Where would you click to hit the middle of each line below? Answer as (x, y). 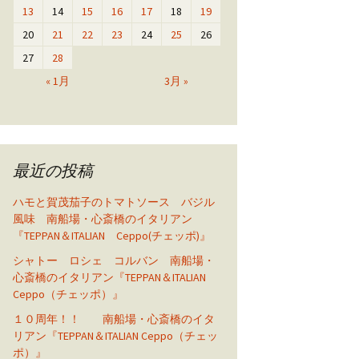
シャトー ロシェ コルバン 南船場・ (114, 260)
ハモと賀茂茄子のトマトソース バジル (114, 202)
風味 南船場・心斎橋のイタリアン (103, 219)
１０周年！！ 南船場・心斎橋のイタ (114, 319)
